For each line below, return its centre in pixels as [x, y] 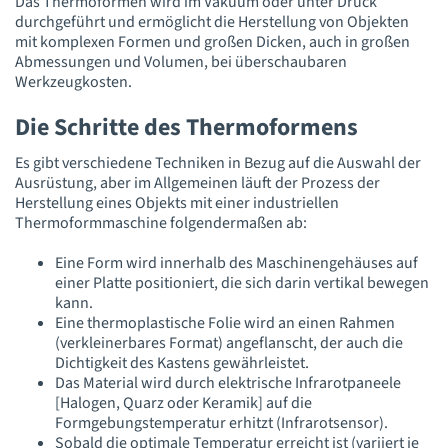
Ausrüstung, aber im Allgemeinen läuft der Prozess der [197, 183]
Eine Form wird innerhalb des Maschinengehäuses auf [236, 263]
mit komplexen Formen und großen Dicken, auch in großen [212, 41]
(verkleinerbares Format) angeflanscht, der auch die [229, 343]
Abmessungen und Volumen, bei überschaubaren [181, 61]
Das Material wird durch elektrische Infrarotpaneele [228, 383]
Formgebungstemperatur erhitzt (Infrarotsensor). [221, 423]
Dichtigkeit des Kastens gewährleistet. [182, 363]
